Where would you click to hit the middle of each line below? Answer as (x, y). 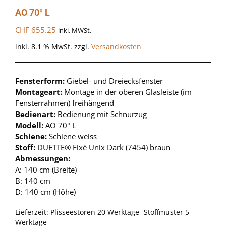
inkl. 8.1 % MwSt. (44, 47)
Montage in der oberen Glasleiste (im (128, 92)
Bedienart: (36, 114)
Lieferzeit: (33, 213)
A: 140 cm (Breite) (46, 170)
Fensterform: (41, 81)
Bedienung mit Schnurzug (102, 114)
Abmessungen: (43, 159)
